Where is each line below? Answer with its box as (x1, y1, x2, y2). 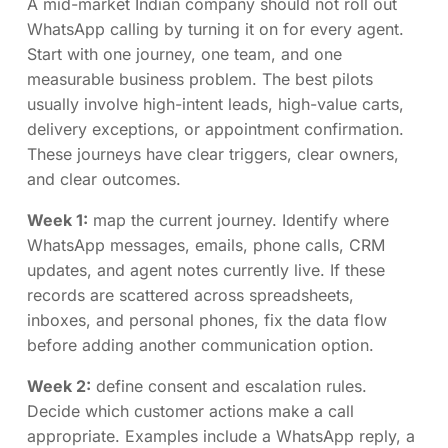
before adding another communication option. (27, 334, 374, 355)
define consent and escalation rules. (91, 375, 367, 396)
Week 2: (27, 375, 91, 396)
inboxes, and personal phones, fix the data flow (27, 309, 387, 330)
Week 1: (27, 209, 88, 230)
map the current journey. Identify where (88, 209, 389, 230)
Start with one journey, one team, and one (27, 43, 342, 64)
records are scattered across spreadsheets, (27, 284, 354, 305)
